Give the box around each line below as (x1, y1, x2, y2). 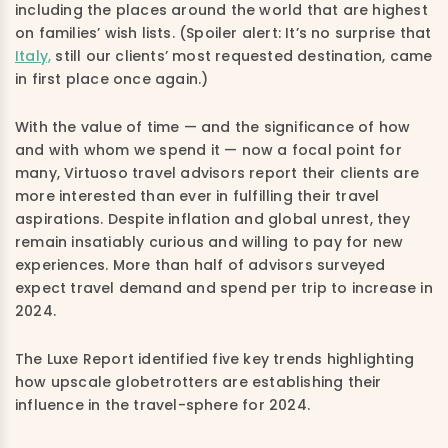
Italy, (15, 46, 52, 66)
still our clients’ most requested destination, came (51, 46, 433, 66)
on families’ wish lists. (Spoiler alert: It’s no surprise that (15, 23, 432, 43)
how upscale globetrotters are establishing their (15, 372, 382, 392)
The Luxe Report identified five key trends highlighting (15, 349, 415, 369)
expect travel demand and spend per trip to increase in (15, 278, 433, 298)
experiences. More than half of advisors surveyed (15, 255, 386, 275)
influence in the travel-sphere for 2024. (15, 395, 310, 415)
